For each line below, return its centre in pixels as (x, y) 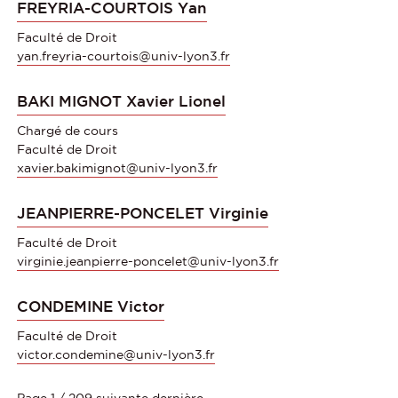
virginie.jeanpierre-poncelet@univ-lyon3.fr (148, 261)
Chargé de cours (68, 130)
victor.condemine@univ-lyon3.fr (116, 354)
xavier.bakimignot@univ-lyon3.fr (117, 167)
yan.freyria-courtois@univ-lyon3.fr (123, 56)
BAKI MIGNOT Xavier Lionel (121, 101)
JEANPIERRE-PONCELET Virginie (143, 213)
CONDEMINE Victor (91, 306)
